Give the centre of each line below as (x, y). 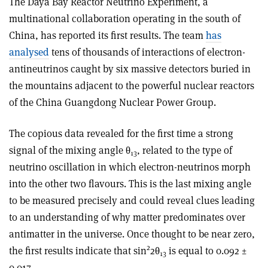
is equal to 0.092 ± (206, 250)
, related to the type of (185, 150)
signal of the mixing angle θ (70, 150)
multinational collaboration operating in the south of (125, 18)
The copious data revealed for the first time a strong (121, 133)
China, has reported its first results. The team (107, 35)
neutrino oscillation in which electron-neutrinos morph (130, 167)
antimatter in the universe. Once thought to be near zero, (132, 234)
